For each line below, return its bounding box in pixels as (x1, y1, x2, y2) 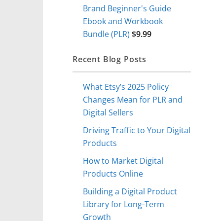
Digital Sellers (83, 107, 134, 118)
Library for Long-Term (83, 198, 165, 210)
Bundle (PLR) (83, 28, 130, 40)
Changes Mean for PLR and (83, 94, 183, 106)
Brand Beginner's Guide (83, 2, 172, 14)
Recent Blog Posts (73, 53, 147, 65)
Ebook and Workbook (83, 15, 163, 27)
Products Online (83, 168, 144, 179)
